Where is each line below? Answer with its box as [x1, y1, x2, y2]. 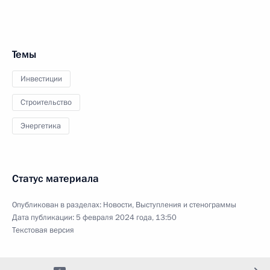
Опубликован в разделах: [12, 199, 103, 210]
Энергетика [20, 120, 61, 131]
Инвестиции [20, 73, 62, 84]
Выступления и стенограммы [136, 199, 236, 210]
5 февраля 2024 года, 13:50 [76, 212, 177, 223]
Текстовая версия [12, 224, 74, 236]
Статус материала [12, 171, 99, 186]
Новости [103, 199, 132, 210]
